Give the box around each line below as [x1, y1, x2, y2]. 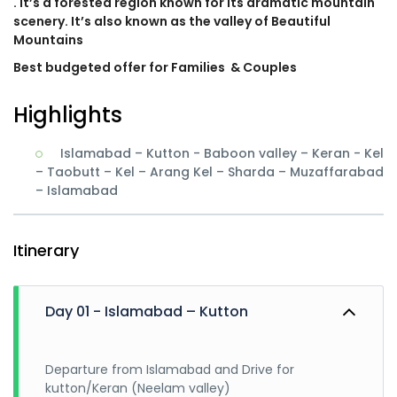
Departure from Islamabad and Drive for [45, 361, 294, 378]
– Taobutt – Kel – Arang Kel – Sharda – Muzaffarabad [35, 163, 384, 181]
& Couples [228, 58, 297, 76]
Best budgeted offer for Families [13, 58, 228, 76]
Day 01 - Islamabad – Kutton [45, 301, 248, 322]
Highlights [13, 100, 122, 129]
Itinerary [13, 239, 79, 261]
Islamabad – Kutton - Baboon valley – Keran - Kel [60, 144, 384, 162]
